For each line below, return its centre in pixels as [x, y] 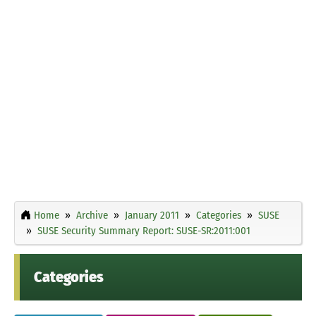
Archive [92, 215]
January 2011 [152, 215]
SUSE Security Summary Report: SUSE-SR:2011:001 [144, 230]
